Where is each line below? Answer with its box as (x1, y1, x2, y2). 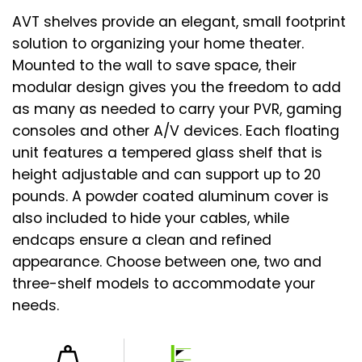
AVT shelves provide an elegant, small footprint (12, 11, 346, 32)
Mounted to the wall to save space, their (12, 55, 297, 75)
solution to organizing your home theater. (12, 33, 304, 53)
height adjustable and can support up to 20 (12, 164, 321, 184)
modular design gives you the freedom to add (12, 77, 341, 97)
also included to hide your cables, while (12, 208, 289, 228)
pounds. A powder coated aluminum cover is (12, 186, 329, 206)
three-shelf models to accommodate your (12, 273, 315, 293)
